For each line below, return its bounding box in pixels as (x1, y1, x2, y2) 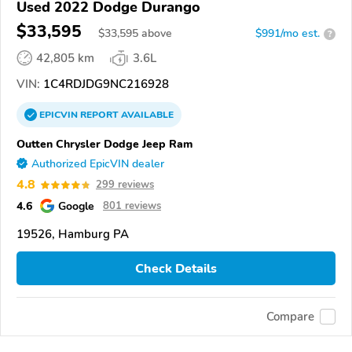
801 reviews (103, 199, 161, 214)
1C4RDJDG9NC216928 (40, 76, 169, 93)
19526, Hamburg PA (16, 226, 129, 243)
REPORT (80, 108, 119, 122)
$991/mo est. (255, 26, 320, 42)
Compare (266, 308, 314, 324)
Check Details (135, 259, 217, 277)
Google (58, 198, 94, 214)
